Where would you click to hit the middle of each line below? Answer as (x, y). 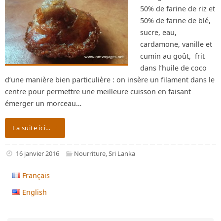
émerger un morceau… (43, 103)
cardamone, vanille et (176, 44)
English (35, 192)
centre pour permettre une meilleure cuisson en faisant (98, 92)
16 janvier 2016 (37, 153)
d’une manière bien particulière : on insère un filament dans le (110, 80)
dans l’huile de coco (173, 68)
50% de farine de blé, (175, 20)
